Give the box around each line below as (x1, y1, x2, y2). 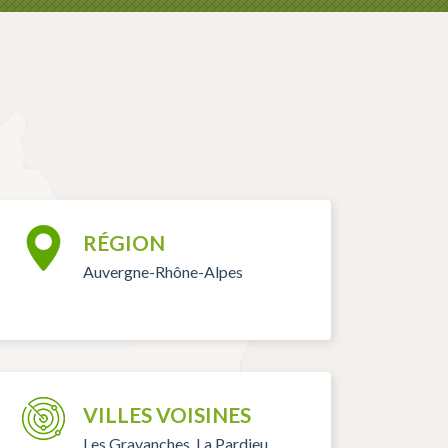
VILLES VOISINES (82, 402, 251, 428)
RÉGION (82, 230, 165, 256)
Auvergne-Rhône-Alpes (82, 262, 243, 282)
